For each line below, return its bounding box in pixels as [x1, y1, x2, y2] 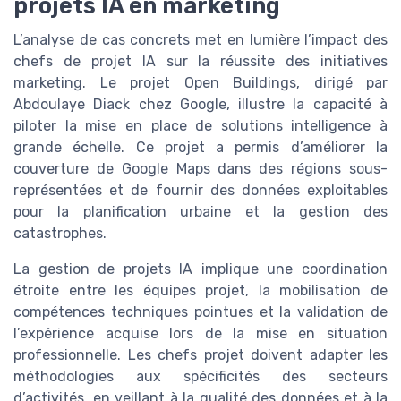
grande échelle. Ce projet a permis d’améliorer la [13, 139, 388, 157]
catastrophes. [13, 225, 107, 243]
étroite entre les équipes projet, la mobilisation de [13, 282, 388, 300]
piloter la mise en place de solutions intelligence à [13, 117, 388, 135]
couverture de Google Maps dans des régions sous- [13, 160, 388, 178]
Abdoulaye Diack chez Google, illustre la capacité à [13, 96, 388, 114]
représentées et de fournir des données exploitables [13, 182, 388, 200]
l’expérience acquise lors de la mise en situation [13, 325, 388, 343]
